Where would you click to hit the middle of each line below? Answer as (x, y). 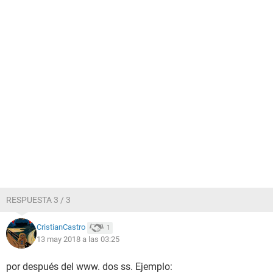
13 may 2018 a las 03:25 (78, 239)
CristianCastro (61, 227)
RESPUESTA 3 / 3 (38, 200)
